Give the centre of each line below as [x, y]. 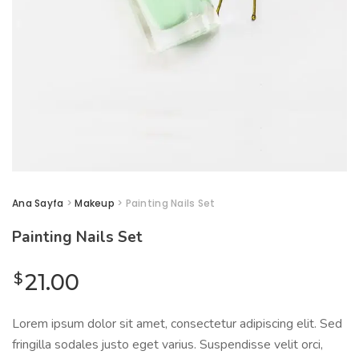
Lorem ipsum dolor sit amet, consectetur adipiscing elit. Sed [177, 324]
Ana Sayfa [38, 204]
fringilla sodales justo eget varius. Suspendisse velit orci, [167, 345]
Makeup [95, 204]
